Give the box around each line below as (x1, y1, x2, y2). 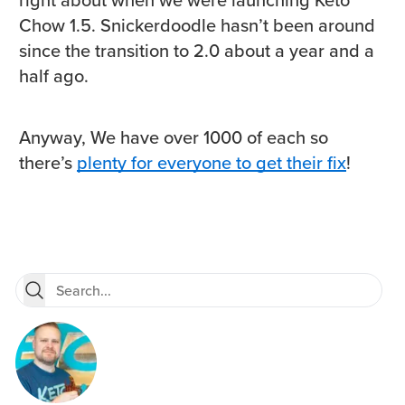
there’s (19, 149, 77, 176)
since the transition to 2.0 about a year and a (19, 37, 374, 64)
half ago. (19, 62, 89, 89)
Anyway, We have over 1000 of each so (19, 124, 328, 151)
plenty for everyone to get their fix (77, 149, 346, 176)
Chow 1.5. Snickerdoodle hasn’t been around (19, 12, 375, 39)
